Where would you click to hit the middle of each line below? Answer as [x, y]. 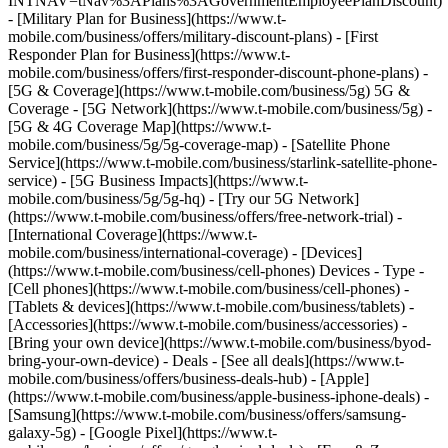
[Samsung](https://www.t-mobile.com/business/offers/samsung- [207, 414]
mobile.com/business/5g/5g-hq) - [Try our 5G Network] [183, 198]
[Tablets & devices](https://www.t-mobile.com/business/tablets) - [211, 306]
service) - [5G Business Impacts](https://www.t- [158, 180]
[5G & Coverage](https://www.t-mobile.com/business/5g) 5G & [209, 90]
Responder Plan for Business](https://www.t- [149, 54]
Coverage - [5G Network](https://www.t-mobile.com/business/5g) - [220, 108]
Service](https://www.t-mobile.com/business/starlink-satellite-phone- [222, 162]
